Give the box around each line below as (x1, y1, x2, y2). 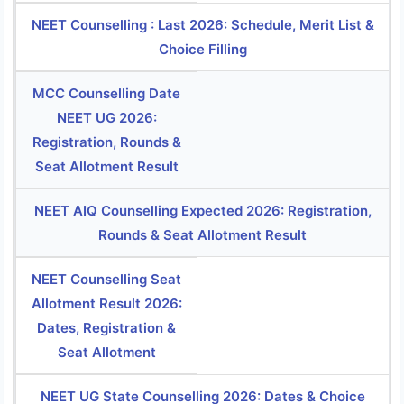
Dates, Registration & (37, 319, 177, 337)
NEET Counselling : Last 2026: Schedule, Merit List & (31, 16, 374, 34)
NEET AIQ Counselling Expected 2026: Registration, (33, 202, 372, 220)
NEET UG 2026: (56, 109, 157, 127)
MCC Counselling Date (32, 85, 181, 103)
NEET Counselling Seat (32, 271, 182, 289)
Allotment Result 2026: (31, 295, 182, 313)
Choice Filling (158, 41, 247, 59)
